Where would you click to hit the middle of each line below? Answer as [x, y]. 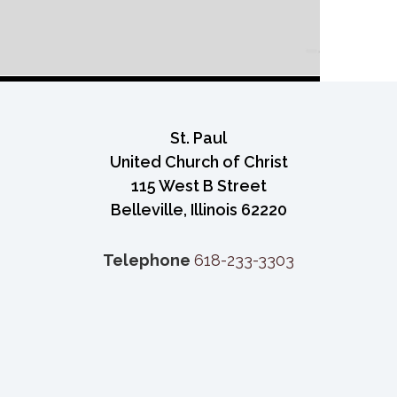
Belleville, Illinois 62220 [198, 209]
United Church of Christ [198, 161]
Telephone [148, 260]
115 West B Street [198, 185]
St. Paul [198, 137]
